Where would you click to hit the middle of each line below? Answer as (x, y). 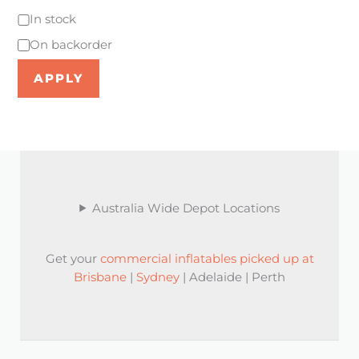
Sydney (158, 278)
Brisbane (100, 278)
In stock (53, 20)
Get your (73, 259)
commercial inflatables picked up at (207, 259)
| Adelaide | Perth (232, 278)
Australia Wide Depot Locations (186, 208)
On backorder (71, 45)
